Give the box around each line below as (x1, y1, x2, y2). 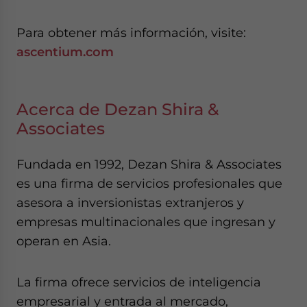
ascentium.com (16, 45, 114, 60)
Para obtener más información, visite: (16, 25, 246, 40)
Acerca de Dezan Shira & (16, 99, 219, 120)
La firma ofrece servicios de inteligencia (16, 275, 261, 290)
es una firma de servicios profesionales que (16, 176, 282, 191)
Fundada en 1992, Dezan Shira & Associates (16, 157, 282, 172)
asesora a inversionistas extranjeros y (16, 195, 244, 210)
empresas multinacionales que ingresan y (16, 214, 275, 230)
